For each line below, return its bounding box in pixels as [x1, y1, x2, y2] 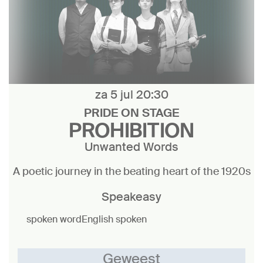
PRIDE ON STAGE [84, 105, 179, 120]
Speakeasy [102, 189, 161, 204]
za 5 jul [95, 87, 136, 102]
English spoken [82, 213, 147, 225]
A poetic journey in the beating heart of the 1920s [12, 164, 251, 178]
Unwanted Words [85, 139, 178, 154]
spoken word [26, 213, 82, 225]
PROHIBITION [69, 117, 194, 141]
